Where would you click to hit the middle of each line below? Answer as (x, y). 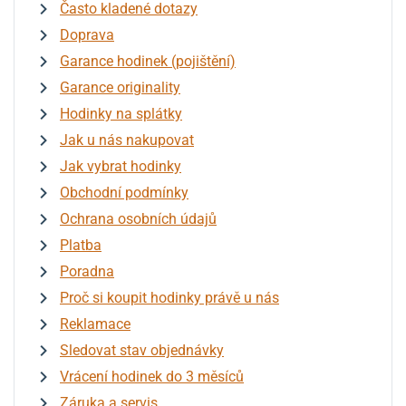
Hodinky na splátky (121, 113)
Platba (81, 245)
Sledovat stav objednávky (142, 350)
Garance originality (120, 87)
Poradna (87, 271)
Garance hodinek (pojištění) (148, 61)
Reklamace (95, 324)
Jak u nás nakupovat (127, 140)
